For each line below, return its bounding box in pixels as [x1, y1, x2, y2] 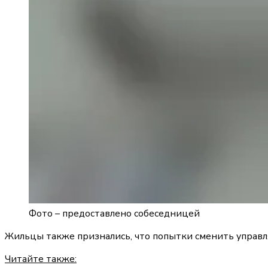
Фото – [29, 207, 62, 221]
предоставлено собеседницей [62, 207, 200, 221]
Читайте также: [5, 252, 77, 266]
